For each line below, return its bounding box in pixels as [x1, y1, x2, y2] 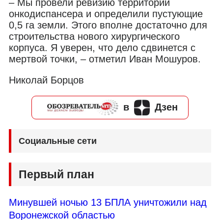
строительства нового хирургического [9, 30, 180, 42]
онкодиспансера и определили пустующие [9, 8, 203, 19]
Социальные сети [19, 136, 97, 146]
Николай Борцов [9, 74, 84, 85]
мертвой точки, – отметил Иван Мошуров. [9, 53, 201, 64]
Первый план [19, 167, 94, 181]
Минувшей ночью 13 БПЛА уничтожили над [9, 196, 207, 208]
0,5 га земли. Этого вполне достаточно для [9, 19, 207, 30]
